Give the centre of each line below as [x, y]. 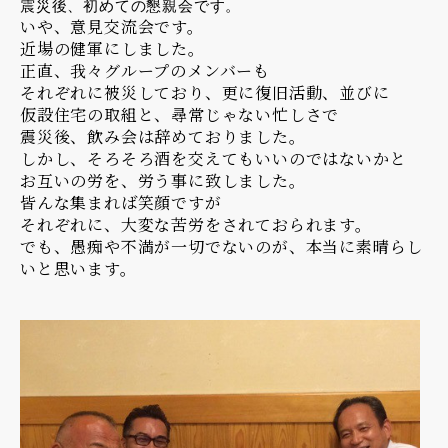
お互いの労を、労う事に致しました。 [163, 180]
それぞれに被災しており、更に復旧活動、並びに [205, 92]
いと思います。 [78, 268]
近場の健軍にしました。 [112, 48]
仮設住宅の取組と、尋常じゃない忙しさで [180, 114]
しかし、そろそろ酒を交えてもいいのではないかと [213, 158]
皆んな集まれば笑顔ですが [121, 202]
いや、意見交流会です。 [112, 26]
